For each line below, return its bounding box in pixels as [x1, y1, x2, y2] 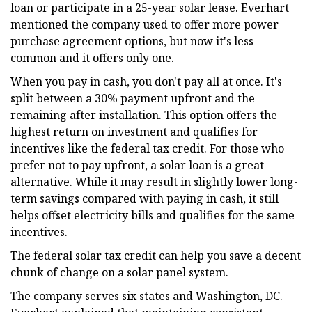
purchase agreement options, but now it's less [10, 33, 253, 49]
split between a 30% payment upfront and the [10, 90, 255, 106]
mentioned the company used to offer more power [10, 16, 279, 32]
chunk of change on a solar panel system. [10, 264, 228, 280]
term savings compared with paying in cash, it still [10, 190, 279, 206]
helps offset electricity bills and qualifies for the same [10, 207, 295, 223]
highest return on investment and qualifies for [10, 123, 258, 139]
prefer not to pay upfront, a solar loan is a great [10, 157, 264, 173]
